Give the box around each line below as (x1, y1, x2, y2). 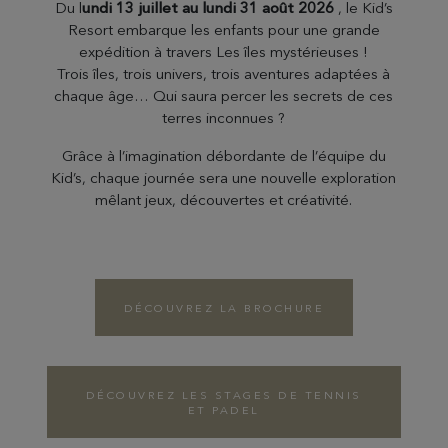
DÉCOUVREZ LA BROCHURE (123, 301, 325, 315)
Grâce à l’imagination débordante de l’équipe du (61, 146, 386, 165)
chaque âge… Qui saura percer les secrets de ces (54, 86, 394, 105)
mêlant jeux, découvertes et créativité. (95, 190, 353, 209)
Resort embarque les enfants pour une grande (67, 20, 380, 39)
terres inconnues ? (162, 108, 286, 127)
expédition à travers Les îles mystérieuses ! (79, 42, 369, 61)
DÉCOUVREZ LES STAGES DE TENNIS (85, 388, 362, 402)
